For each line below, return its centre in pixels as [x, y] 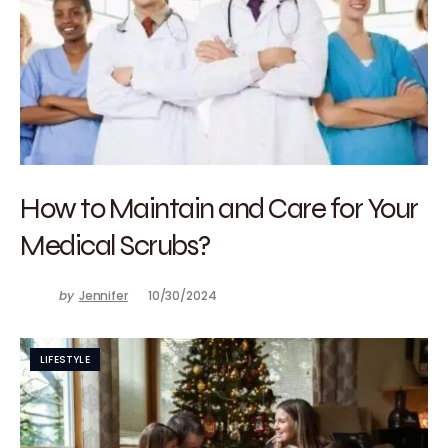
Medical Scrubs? [115, 244]
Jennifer [103, 295]
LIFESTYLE [65, 359]
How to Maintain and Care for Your [219, 207]
